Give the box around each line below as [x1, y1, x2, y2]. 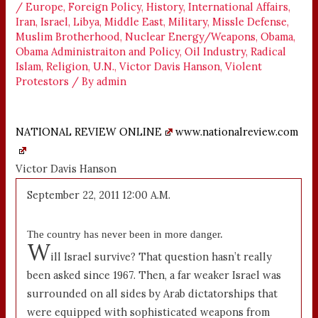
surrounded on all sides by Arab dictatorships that [27, 287, 278, 301]
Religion [46, 59, 89, 73]
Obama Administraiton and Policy [16, 44, 180, 58]
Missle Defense [212, 14, 287, 28]
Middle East [104, 14, 164, 28]
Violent [225, 59, 263, 73]
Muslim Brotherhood [16, 29, 121, 43]
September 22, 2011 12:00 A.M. [27, 188, 171, 202]
